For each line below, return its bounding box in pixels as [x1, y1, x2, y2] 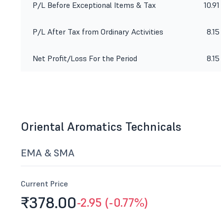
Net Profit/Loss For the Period [33, 53, 137, 63]
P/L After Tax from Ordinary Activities [33, 27, 163, 37]
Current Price [21, 179, 68, 188]
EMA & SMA [21, 147, 74, 159]
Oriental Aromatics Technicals [21, 119, 182, 134]
